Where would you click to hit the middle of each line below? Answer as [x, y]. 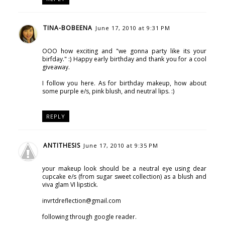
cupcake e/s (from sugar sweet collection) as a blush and [124, 176]
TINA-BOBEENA [68, 28]
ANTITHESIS [62, 145]
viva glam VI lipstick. [70, 184]
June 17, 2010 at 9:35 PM [121, 145]
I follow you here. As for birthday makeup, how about [124, 83]
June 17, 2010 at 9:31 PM [133, 28]
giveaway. [56, 67]
